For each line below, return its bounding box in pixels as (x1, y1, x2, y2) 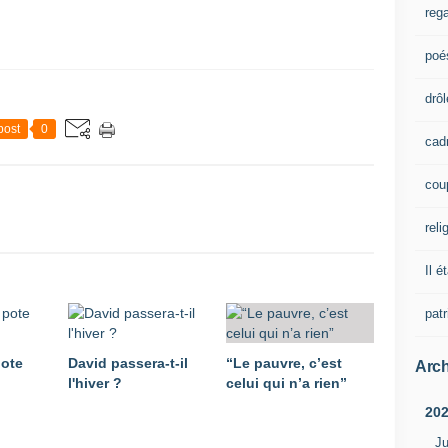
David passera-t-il (68, 355, 188, 371)
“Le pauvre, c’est (226, 355, 342, 371)
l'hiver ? (68, 375, 122, 391)
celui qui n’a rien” (226, 375, 347, 391)
